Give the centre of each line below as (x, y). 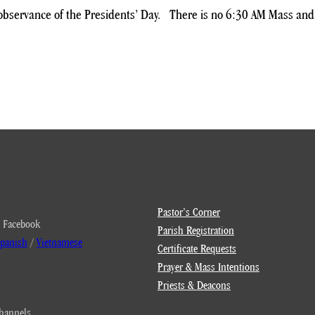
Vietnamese (59, 242)
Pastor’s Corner (189, 212)
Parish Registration (196, 230)
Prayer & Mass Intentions (208, 267)
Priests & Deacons (194, 285)
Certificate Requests (197, 249)
